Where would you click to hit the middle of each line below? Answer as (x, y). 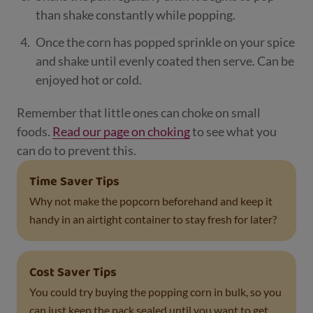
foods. (35, 132)
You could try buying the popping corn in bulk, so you (155, 292)
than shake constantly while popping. (136, 15)
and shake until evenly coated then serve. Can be (165, 61)
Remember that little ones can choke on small (139, 113)
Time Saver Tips (74, 182)
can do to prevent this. (78, 151)
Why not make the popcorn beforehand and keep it (151, 201)
